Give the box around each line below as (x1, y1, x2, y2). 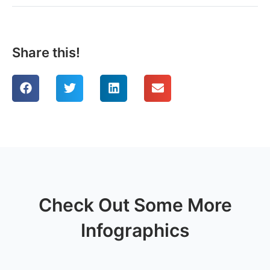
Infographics (81, 219, 189, 241)
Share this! (12, 44, 80, 60)
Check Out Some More (38, 193, 232, 216)
